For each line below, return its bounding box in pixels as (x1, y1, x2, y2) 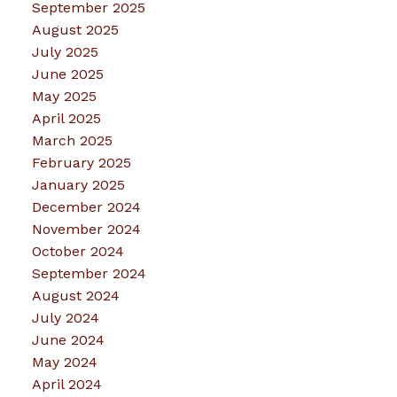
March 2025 (31, 132, 113, 150)
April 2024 (31, 376, 102, 393)
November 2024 (31, 221, 141, 238)
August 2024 (31, 287, 120, 305)
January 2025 (31, 176, 125, 194)
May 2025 (31, 88, 97, 105)
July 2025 (31, 43, 98, 61)
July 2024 (31, 309, 99, 327)
